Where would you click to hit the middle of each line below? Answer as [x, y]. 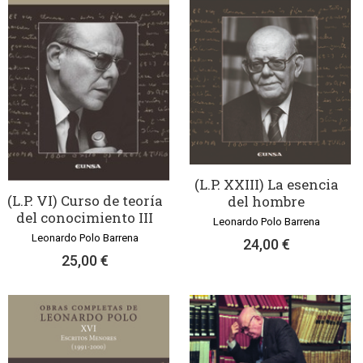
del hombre [266, 202]
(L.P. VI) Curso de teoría [85, 201]
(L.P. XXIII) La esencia [266, 185]
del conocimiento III [85, 218]
